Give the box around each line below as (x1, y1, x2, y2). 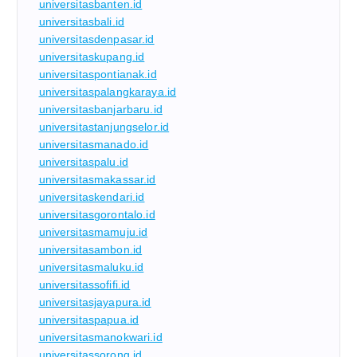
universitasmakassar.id (38, 172, 156, 186)
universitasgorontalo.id (38, 207, 155, 221)
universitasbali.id (38, 14, 125, 28)
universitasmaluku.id (38, 260, 144, 273)
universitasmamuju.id (38, 225, 148, 238)
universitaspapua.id (38, 312, 139, 326)
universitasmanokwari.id (38, 330, 163, 343)
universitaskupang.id (38, 49, 145, 63)
